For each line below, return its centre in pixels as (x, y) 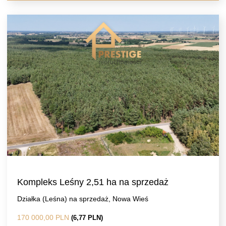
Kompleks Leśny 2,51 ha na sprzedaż (93, 182)
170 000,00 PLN (44, 217)
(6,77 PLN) (87, 218)
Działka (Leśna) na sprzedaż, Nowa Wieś (83, 199)
